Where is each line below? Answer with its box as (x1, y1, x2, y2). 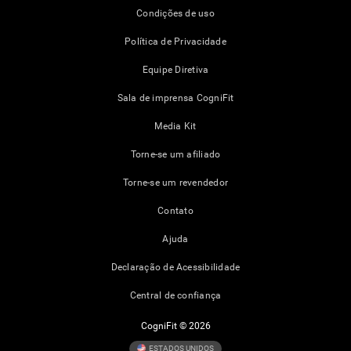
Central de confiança (129, 290, 222, 302)
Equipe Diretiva (142, 64, 209, 76)
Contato (157, 205, 194, 217)
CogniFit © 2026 (140, 320, 211, 332)
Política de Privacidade (125, 36, 226, 48)
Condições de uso (136, 8, 215, 20)
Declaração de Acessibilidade (110, 262, 241, 273)
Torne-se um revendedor (122, 177, 229, 189)
